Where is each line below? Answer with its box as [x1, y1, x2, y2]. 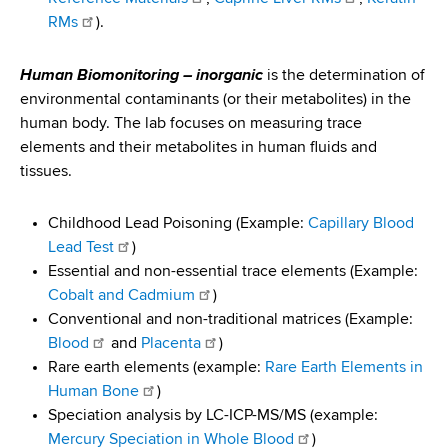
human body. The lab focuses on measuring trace [20, 116, 362, 133]
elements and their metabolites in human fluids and [20, 140, 377, 157]
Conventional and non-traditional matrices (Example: [48, 312, 413, 329]
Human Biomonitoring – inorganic [20, 68, 263, 85]
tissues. [20, 164, 72, 181]
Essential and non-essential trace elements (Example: [48, 264, 418, 281]
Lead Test [48, 240, 114, 257]
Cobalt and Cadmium [48, 288, 195, 305]
